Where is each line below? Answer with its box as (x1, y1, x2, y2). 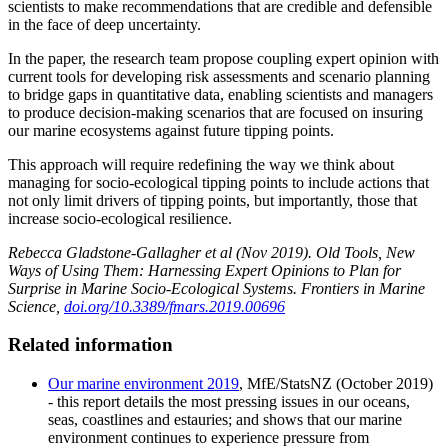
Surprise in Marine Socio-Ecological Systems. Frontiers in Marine (8, 279, 425, 297)
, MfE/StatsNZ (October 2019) (239, 375, 433, 393)
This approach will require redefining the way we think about (8, 155, 394, 173)
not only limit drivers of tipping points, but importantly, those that (8, 191, 417, 209)
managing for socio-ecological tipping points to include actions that (8, 173, 429, 191)
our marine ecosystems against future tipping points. (8, 121, 334, 139)
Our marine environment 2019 (48, 375, 239, 393)
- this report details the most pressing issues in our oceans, (48, 393, 410, 411)
